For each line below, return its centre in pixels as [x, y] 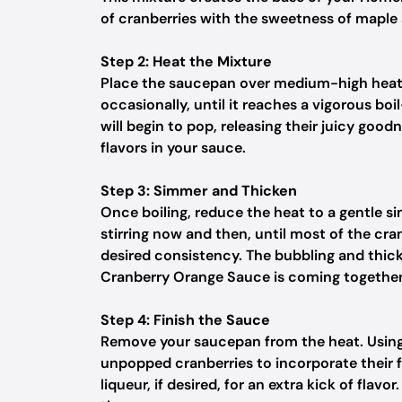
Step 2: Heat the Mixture [186, 61]
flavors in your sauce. [173, 148]
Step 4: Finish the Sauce [185, 320]
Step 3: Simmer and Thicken [199, 191]
